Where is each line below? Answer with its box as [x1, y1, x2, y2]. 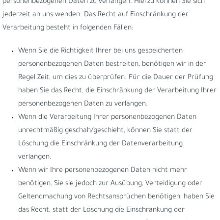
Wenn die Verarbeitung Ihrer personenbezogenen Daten [18, 114, 196, 122]
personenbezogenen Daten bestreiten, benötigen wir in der [18, 61, 206, 69]
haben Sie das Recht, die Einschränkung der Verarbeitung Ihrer [18, 87, 217, 95]
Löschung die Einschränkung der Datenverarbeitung [18, 140, 183, 148]
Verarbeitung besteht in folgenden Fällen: [2, 25, 133, 32]
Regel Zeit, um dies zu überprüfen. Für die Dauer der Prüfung [18, 74, 213, 82]
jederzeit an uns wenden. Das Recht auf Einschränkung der [2, 11, 189, 19]
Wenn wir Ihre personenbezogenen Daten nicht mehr [18, 167, 187, 175]
